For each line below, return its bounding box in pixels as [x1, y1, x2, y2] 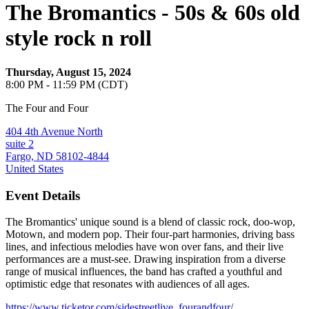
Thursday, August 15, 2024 [6, 66, 131, 78]
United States [6, 162, 63, 175]
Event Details [6, 188, 80, 203]
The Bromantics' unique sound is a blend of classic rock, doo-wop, [6, 216, 295, 228]
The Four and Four [6, 101, 88, 114]
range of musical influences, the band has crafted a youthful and [6, 266, 282, 278]
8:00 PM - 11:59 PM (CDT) [6, 78, 128, 90]
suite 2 [6, 137, 34, 150]
